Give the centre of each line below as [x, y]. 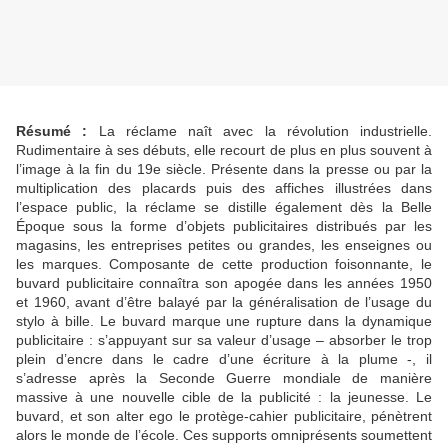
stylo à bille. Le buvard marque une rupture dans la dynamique [224, 321]
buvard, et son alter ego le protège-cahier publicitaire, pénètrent [224, 416]
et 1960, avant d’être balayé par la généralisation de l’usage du [224, 302]
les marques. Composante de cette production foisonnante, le [224, 264]
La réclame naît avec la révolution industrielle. [265, 131]
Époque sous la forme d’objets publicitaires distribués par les [224, 226]
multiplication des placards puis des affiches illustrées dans [224, 188]
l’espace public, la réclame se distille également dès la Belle [224, 207]
